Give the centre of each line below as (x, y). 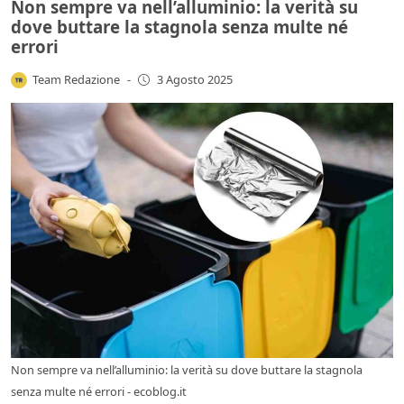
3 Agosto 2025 (194, 80)
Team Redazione (77, 79)
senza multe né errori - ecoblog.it (99, 391)
